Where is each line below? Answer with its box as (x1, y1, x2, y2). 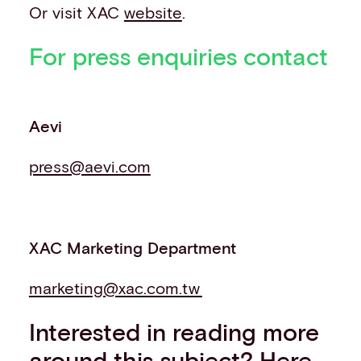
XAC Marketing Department (28, 237, 236, 257)
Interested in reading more (28, 317, 319, 346)
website (123, 2, 182, 23)
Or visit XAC (28, 2, 124, 23)
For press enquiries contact (28, 41, 328, 71)
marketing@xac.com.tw (28, 278, 202, 298)
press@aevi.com (28, 156, 151, 176)
